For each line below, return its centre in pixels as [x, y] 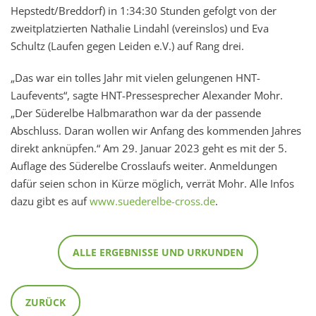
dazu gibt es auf [50, 201]
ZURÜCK [45, 303]
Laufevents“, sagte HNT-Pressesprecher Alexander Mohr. [147, 96]
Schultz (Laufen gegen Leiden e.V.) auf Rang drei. [127, 46]
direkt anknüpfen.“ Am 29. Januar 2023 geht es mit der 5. [149, 148]
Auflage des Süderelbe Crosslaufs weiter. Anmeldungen [144, 166]
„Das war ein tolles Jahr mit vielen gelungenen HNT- [135, 78]
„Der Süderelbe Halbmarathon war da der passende [136, 113]
